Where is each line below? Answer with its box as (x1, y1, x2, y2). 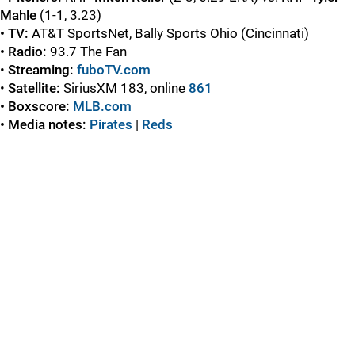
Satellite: (8, 79, 63, 96)
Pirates (90, 116, 132, 132)
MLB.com (73, 97, 132, 114)
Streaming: (8, 61, 74, 78)
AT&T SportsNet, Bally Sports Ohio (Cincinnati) (29, 25, 309, 41)
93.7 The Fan (50, 43, 127, 59)
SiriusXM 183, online (63, 79, 189, 96)
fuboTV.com (77, 61, 151, 78)
